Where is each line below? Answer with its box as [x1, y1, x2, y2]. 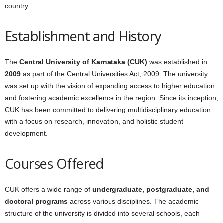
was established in [147, 57, 207, 66]
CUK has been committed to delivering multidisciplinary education [5, 105, 211, 113]
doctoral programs [5, 197, 68, 205]
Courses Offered [5, 154, 104, 173]
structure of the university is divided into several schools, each [5, 209, 200, 217]
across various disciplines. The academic [68, 197, 199, 205]
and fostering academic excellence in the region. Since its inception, [5, 93, 218, 102]
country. [5, 1, 30, 10]
